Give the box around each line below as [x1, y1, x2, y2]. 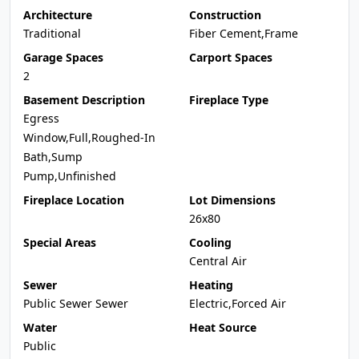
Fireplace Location [23, 192, 124, 208]
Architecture [23, 7, 92, 22]
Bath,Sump [23, 149, 83, 164]
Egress [23, 111, 59, 126]
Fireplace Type [189, 92, 268, 107]
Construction [189, 7, 261, 22]
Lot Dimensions [189, 192, 276, 208]
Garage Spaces [23, 50, 103, 65]
